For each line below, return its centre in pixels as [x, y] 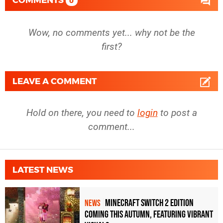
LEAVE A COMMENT [55, 81]
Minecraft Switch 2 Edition [149, 203]
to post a [177, 112]
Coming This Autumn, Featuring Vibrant [149, 214]
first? [111, 46]
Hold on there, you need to [82, 112]
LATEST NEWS [43, 169]
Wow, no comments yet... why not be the [111, 32]
